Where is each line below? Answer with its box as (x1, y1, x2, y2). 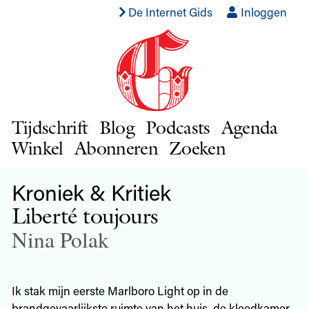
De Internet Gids (128, 4, 212, 19)
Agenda (221, 114, 278, 139)
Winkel (11, 135, 63, 159)
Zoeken (168, 135, 226, 159)
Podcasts (145, 114, 210, 139)
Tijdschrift (11, 114, 88, 139)
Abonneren (74, 135, 158, 159)
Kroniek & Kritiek (11, 177, 171, 206)
